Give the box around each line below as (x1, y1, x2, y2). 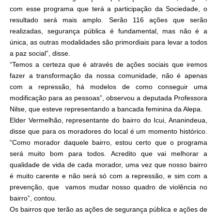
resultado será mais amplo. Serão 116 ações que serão (10, 16, 207, 24)
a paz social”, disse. (10, 49, 70, 58)
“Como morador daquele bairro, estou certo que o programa (10, 139, 207, 147)
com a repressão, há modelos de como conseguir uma (10, 83, 207, 91)
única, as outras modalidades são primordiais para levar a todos (10, 38, 207, 46)
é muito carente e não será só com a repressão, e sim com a (10, 172, 207, 180)
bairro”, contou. (10, 194, 57, 202)
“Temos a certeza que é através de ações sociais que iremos (10, 61, 207, 69)
